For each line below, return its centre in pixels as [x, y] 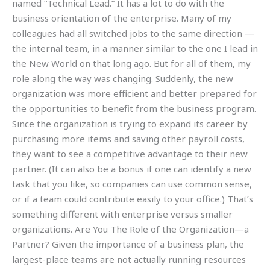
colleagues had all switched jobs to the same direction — [133, 33]
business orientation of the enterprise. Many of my [122, 18]
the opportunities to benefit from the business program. [134, 109]
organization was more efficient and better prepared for [134, 94]
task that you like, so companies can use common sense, [132, 184]
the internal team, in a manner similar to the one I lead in [135, 49]
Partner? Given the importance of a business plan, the [128, 244]
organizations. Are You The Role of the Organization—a [130, 229]
